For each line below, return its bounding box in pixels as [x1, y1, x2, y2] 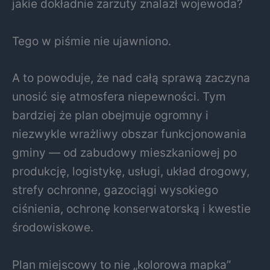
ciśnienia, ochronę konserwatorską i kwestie [12, 201, 251, 216]
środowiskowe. [12, 220, 93, 235]
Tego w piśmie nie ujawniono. [12, 33, 171, 48]
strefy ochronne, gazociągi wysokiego [12, 183, 218, 198]
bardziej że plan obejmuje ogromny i [12, 108, 209, 123]
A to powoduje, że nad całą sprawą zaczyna [12, 71, 250, 86]
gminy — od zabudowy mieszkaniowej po [12, 145, 237, 160]
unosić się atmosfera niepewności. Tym [12, 89, 226, 104]
